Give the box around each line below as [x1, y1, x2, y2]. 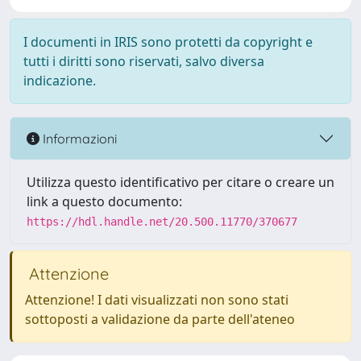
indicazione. [23, 72, 96, 89]
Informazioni [39, 130, 117, 147]
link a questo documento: [27, 193, 182, 210]
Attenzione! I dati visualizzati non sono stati [25, 291, 288, 309]
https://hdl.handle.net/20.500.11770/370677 [27, 215, 297, 228]
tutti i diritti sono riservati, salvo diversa [23, 52, 264, 70]
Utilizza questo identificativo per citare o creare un [27, 173, 334, 191]
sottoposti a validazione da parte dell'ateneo [25, 310, 295, 328]
